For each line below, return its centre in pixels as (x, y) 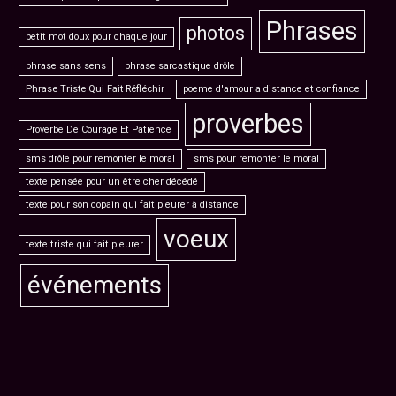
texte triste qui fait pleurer (85, 244)
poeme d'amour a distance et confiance (272, 89)
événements (94, 285)
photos (216, 33)
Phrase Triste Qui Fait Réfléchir (95, 89)
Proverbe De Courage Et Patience (99, 129)
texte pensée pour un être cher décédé (112, 182)
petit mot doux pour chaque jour (97, 37)
